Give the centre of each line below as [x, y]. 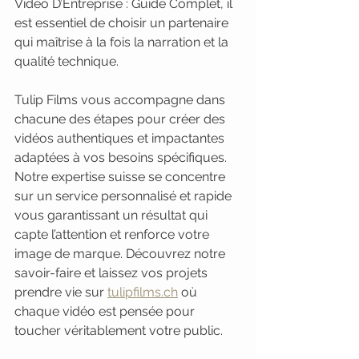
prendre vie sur [61, 292]
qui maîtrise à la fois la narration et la [123, 42]
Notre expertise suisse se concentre [121, 177]
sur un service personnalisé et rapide [125, 196]
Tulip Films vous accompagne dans [121, 100]
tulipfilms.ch [143, 292]
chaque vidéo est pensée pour [106, 311]
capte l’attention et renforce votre [113, 234]
